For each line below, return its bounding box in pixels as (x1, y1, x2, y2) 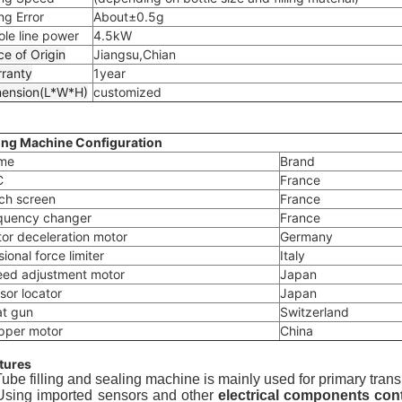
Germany (280, 229, 333, 244)
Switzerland (280, 304, 349, 319)
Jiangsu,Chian (93, 47, 176, 62)
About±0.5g (93, 9, 164, 24)
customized (93, 84, 162, 100)
